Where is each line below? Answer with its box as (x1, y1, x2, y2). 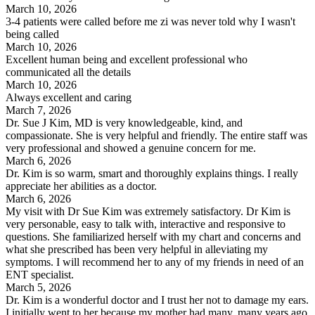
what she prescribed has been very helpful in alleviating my (6, 243, 268, 255)
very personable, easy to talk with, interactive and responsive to (6, 217, 285, 230)
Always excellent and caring (6, 91, 131, 103)
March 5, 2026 (6, 281, 71, 293)
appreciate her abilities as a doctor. (6, 179, 157, 192)
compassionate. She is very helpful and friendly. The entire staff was (6, 129, 307, 141)
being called (6, 27, 59, 40)
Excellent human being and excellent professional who (6, 53, 247, 65)
